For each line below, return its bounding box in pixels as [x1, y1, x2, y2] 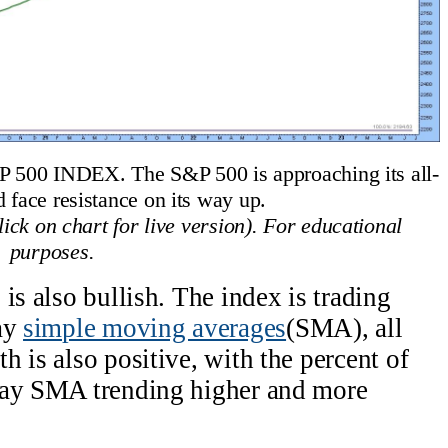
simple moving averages [23, 312, 287, 343]
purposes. [9, 239, 95, 265]
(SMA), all [286, 312, 403, 343]
